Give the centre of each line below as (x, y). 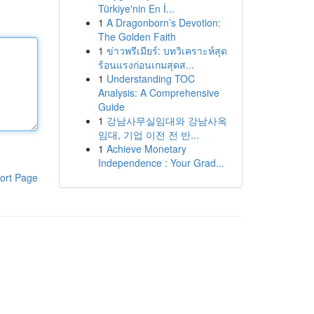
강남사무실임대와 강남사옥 (166, 121)
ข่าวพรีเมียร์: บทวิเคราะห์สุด (166, 50)
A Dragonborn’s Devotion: (163, 22)
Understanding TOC (150, 78)
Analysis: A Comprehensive (158, 93)
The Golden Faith (137, 36)
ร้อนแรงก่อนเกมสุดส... (146, 64)
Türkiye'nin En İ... (136, 8)
